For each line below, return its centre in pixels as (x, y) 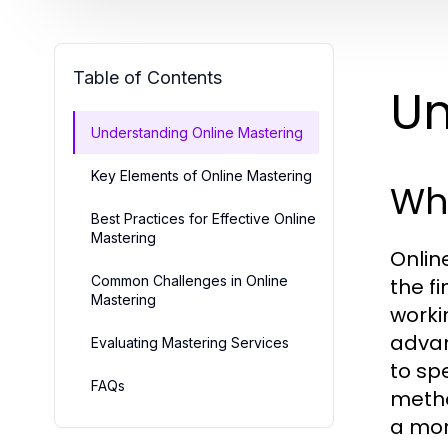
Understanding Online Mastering (197, 132)
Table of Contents (147, 77)
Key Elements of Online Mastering (201, 175)
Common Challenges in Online (189, 280)
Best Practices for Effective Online (203, 218)
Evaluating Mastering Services (190, 342)
